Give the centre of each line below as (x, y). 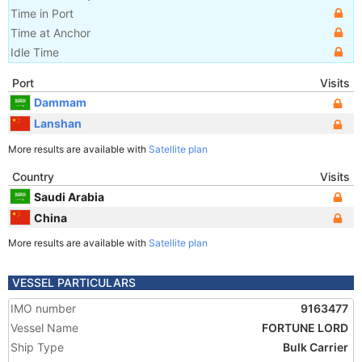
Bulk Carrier (316, 347)
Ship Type (37, 347)
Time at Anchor (51, 33)
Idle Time (35, 52)
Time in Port (42, 13)
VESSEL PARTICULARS (74, 282)
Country (33, 177)
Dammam (60, 102)
